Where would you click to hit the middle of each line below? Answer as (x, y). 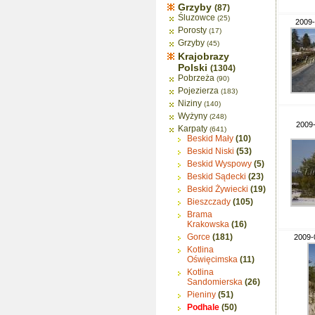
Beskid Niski (211, 151)
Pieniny (201, 295)
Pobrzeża (196, 78)
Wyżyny (193, 116)
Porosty (192, 30)
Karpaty (193, 129)
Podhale (203, 307)
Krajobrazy (204, 56)
